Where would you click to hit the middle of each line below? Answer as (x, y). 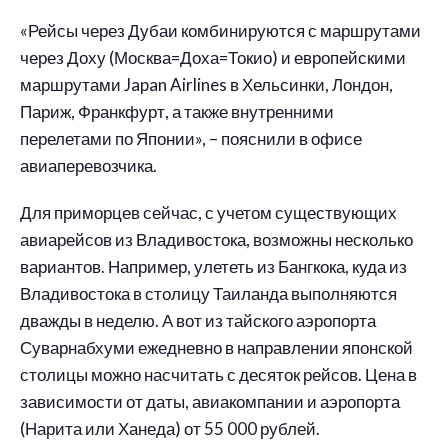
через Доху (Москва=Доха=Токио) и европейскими (213, 57)
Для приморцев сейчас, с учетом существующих (208, 212)
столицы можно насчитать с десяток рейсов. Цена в (218, 374)
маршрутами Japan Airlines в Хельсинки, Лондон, (206, 84)
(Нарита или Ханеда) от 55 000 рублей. (170, 428)
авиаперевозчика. (88, 165)
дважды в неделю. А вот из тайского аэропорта (198, 320)
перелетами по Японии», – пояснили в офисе (191, 138)
